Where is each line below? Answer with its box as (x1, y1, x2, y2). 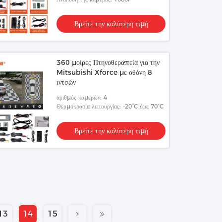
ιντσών (56, 78, 76, 87)
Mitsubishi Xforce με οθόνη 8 (56, 68, 153, 77)
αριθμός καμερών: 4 (56, 94, 108, 101)
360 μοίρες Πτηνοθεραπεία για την (56, 58, 160, 67)
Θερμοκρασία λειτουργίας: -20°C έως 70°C (56, 103, 164, 110)
